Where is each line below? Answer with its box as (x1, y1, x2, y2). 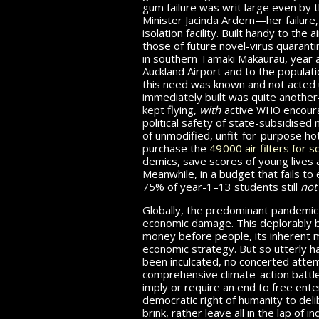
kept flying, (142, 102, 199, 117)
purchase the (142, 140, 209, 155)
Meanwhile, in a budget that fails (142, 166, 303, 181)
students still (231, 179, 300, 194)
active (221, 102, 256, 117)
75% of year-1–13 (142, 179, 231, 194)
